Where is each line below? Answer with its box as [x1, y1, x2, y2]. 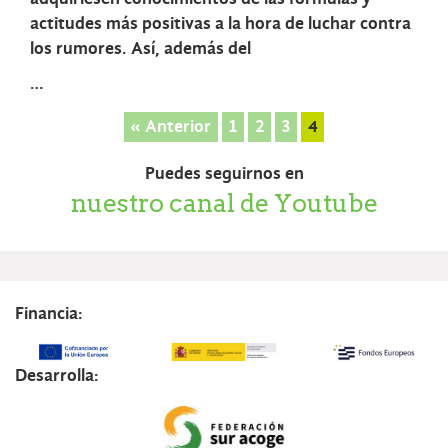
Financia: [15, 302, 83, 324]
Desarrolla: [15, 364, 99, 386]
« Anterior [130, 116, 212, 138]
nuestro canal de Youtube [70, 187, 378, 218]
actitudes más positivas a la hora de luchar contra [30, 13, 411, 35]
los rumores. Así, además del [30, 38, 251, 60]
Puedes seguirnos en [144, 162, 304, 184]
